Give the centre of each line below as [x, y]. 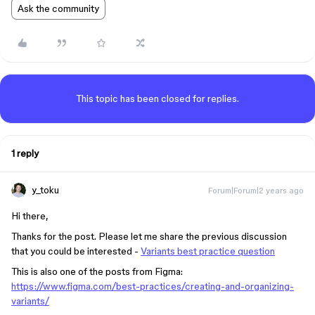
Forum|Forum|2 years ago [256, 190]
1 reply [25, 153]
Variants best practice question [208, 251]
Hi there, [30, 216]
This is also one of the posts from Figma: [97, 271]
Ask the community [58, 8]
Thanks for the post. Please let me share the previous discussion [149, 236]
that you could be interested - [76, 251]
